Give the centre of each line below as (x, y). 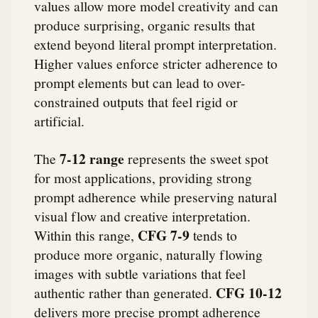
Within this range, (86, 235)
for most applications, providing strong (143, 178)
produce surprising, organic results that (144, 24)
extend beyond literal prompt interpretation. (155, 44)
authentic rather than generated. (125, 293)
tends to (213, 235)
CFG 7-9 (164, 236)
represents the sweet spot (196, 159)
